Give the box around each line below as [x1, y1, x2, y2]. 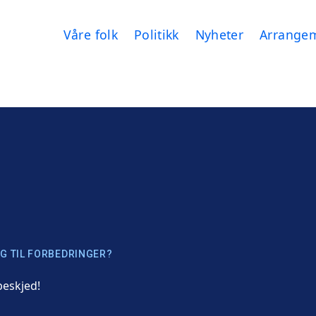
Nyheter [195, 25, 244, 43]
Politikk [133, 25, 179, 43]
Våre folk [63, 25, 118, 43]
